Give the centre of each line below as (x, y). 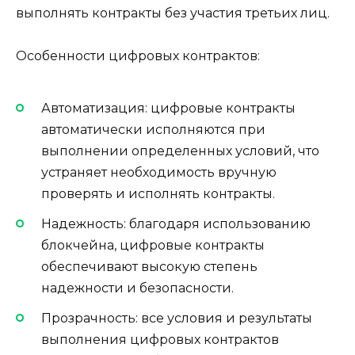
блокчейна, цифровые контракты (153, 245)
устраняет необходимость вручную (159, 172)
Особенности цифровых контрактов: (138, 56)
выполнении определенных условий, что (180, 151)
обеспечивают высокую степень (149, 266)
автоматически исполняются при (153, 129)
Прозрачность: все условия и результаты (177, 319)
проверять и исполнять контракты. (158, 193)
